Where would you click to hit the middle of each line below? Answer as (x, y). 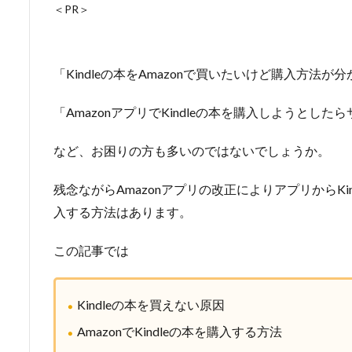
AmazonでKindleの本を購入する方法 (180, 331)
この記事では (91, 250)
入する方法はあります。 (123, 211)
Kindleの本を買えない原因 (151, 304)
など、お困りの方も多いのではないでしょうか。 (192, 150)
